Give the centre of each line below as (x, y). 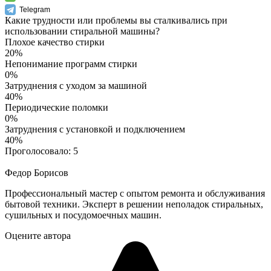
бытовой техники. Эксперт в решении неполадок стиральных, (134, 204)
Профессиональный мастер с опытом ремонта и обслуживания (135, 194)
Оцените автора (38, 236)
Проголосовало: (39, 151)
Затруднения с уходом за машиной (76, 86)
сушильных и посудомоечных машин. (83, 215)
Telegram (35, 10)
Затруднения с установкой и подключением (95, 129)
